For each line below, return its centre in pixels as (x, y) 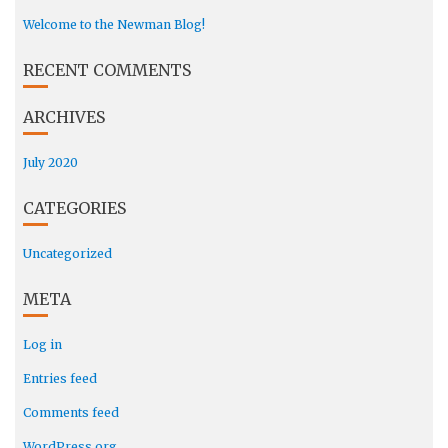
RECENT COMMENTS (106, 70)
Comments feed (70, 412)
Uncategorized (67, 253)
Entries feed (59, 378)
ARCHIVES (63, 117)
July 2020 (50, 162)
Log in (42, 344)
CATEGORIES (74, 208)
